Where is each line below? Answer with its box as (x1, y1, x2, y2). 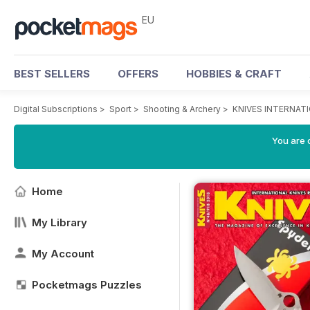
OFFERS (118, 67, 158, 80)
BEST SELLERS (14, 67, 90, 80)
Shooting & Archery (143, 104, 221, 114)
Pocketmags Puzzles (32, 278, 142, 291)
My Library (32, 216, 87, 229)
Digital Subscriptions (14, 104, 98, 114)
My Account (32, 247, 94, 260)
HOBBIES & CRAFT (186, 67, 282, 80)
